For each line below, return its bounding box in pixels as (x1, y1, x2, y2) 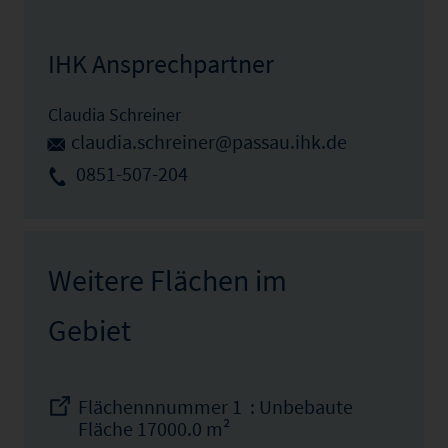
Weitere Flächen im (48, 261, 287, 300)
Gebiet (48, 311, 131, 350)
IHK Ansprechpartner (48, 46, 274, 80)
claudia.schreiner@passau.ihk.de (71, 130, 347, 155)
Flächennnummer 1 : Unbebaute (78, 395, 353, 420)
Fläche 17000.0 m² (78, 417, 230, 442)
